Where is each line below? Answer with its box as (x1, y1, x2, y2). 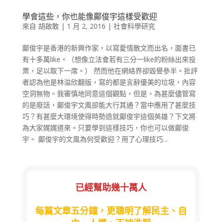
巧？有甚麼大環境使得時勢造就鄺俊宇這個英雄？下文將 (22, 111, 196, 121)
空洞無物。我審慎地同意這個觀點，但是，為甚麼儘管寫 (22, 88, 196, 98)
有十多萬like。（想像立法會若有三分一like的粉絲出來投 (22, 54, 196, 64)
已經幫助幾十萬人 (75, 182, 147, 193)
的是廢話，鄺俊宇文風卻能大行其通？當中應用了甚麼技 (22, 100, 196, 110)
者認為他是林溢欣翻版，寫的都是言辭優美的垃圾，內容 (22, 77, 196, 87)
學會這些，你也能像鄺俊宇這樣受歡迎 (22, 10, 157, 22)
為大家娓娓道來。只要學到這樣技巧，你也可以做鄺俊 (22, 122, 189, 132)
